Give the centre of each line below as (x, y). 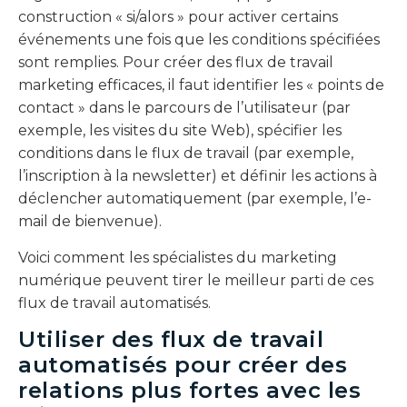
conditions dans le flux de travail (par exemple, (186, 154)
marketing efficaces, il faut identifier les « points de (201, 85)
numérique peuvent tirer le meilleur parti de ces (196, 280)
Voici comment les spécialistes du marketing (178, 257)
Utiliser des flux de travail (171, 340)
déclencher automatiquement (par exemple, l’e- (195, 199)
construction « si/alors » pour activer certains (178, 17)
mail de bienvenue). (92, 222)
